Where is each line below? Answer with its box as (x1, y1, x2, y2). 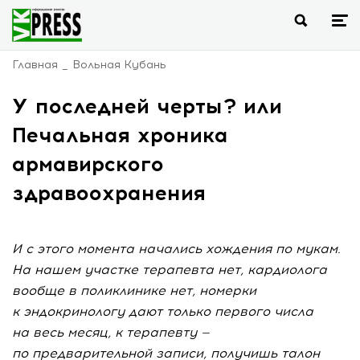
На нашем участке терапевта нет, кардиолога (12, 262, 327, 277)
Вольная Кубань (72, 58, 166, 72)
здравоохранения (12, 180, 206, 206)
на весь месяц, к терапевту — (12, 325, 210, 340)
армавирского (12, 151, 164, 177)
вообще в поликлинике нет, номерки (12, 283, 256, 298)
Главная (12, 58, 58, 72)
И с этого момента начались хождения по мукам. (12, 241, 341, 256)
